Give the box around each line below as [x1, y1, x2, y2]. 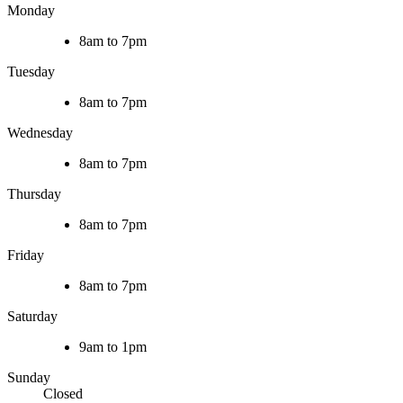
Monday [7, 3, 55, 19]
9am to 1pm [79, 339, 147, 355]
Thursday [7, 186, 61, 202]
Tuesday [7, 64, 55, 80]
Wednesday [7, 125, 73, 141]
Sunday [7, 370, 50, 386]
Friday [7, 247, 44, 264]
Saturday [7, 309, 58, 325]
